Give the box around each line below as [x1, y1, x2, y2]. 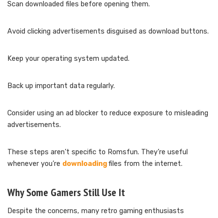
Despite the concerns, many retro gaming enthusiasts [7, 206, 184, 215]
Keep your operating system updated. [7, 54, 129, 63]
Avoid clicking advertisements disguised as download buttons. [7, 27, 209, 36]
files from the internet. [109, 159, 182, 168]
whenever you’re [7, 159, 62, 168]
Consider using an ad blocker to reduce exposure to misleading [7, 109, 208, 117]
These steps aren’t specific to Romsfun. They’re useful [7, 147, 188, 156]
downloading [62, 159, 109, 168]
